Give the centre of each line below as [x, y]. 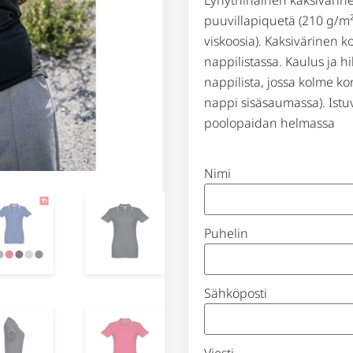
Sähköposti [236, 294]
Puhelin [226, 234]
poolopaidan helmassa [269, 123]
